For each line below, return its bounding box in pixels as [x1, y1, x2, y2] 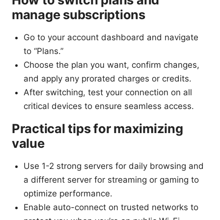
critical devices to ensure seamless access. [24, 101, 194, 111]
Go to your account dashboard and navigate [24, 32, 198, 42]
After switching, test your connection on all [24, 87, 192, 97]
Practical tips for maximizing [12, 120, 183, 136]
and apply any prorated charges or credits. [24, 73, 192, 83]
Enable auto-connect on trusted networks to [24, 202, 198, 212]
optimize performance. [24, 188, 112, 198]
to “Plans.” [24, 46, 63, 56]
